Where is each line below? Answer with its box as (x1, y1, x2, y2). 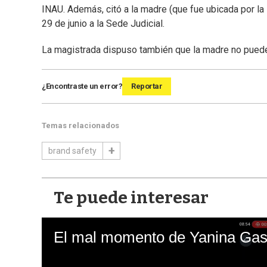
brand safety (48, 146, 97, 156)
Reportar (131, 82, 162, 91)
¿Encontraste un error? (42, 82, 122, 91)
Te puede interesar (54, 188, 209, 208)
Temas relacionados (42, 121, 119, 131)
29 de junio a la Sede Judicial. (42, 18, 164, 30)
